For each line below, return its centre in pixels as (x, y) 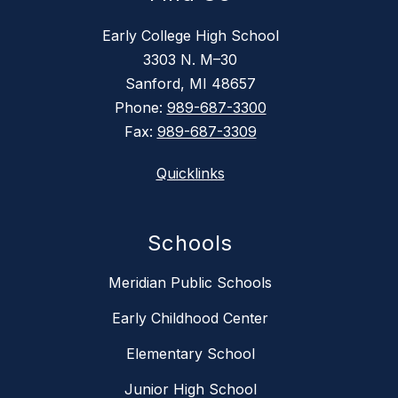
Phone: (140, 108)
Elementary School (190, 354)
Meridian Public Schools (190, 283)
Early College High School (190, 36)
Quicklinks (190, 174)
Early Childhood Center (190, 318)
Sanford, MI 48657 (190, 84)
